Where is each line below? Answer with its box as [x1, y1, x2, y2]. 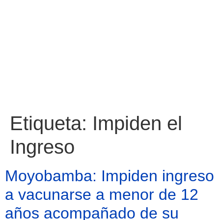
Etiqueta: [10, 112, 92, 134]
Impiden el [92, 112, 182, 134]
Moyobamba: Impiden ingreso [5, 167, 214, 185]
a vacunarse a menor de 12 [5, 186, 198, 203]
